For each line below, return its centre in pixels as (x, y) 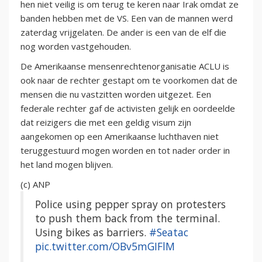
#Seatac (169, 232)
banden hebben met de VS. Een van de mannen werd (127, 18)
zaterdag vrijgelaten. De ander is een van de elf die (123, 32)
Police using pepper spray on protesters (130, 204)
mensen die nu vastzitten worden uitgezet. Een (116, 94)
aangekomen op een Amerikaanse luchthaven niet (120, 136)
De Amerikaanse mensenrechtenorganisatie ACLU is (125, 66)
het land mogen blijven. (67, 164)
